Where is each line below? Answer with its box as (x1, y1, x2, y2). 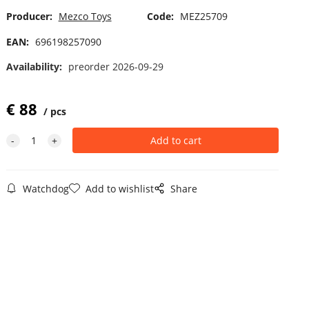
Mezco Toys (58, 10, 112, 23)
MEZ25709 (179, 10, 228, 23)
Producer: (6, 10, 52, 23)
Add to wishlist (85, 181, 154, 195)
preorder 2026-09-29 (68, 59, 163, 73)
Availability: (6, 59, 65, 73)
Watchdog (22, 181, 69, 195)
